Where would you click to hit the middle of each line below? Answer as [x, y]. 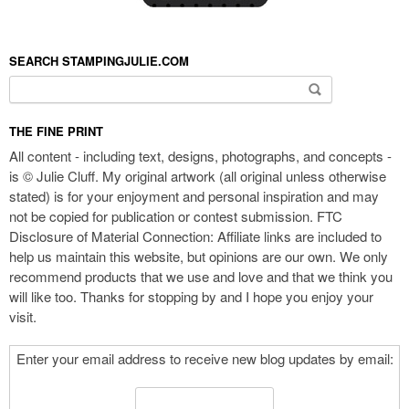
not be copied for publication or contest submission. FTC [176, 215]
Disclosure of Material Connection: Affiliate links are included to [195, 236]
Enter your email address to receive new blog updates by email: [204, 358]
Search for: [45, 85]
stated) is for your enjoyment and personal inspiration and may [194, 195]
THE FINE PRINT [56, 131]
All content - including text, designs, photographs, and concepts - [200, 155]
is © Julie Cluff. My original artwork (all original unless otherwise [198, 175]
